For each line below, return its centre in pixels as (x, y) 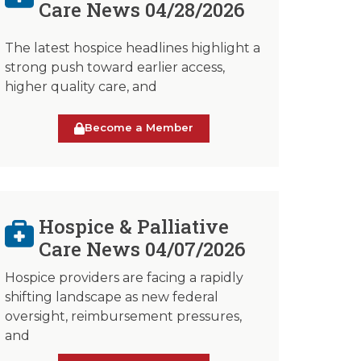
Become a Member (139, 127)
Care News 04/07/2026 (143, 249)
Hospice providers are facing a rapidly (124, 277)
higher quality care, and (81, 86)
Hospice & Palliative (134, 226)
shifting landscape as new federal (112, 297)
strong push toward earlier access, (115, 67)
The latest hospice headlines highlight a (133, 48)
